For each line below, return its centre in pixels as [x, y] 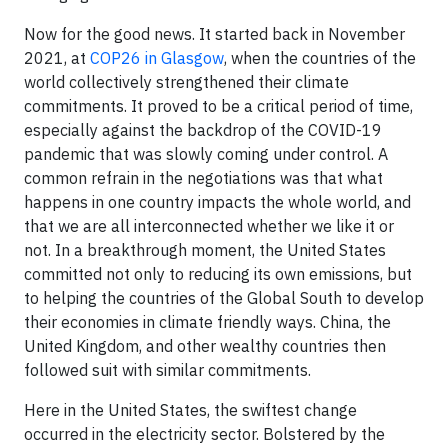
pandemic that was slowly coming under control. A [206, 153]
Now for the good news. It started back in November [214, 33]
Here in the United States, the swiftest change [190, 409]
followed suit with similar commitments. [167, 369]
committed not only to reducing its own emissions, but [218, 273]
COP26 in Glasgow [157, 57]
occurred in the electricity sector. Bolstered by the [204, 433]
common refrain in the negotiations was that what [203, 177]
